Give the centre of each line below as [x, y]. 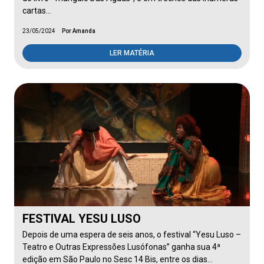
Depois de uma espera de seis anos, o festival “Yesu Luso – [132, 235]
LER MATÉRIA [132, 53]
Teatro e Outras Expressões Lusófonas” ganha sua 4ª [121, 247]
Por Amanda [79, 31]
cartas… [37, 11]
